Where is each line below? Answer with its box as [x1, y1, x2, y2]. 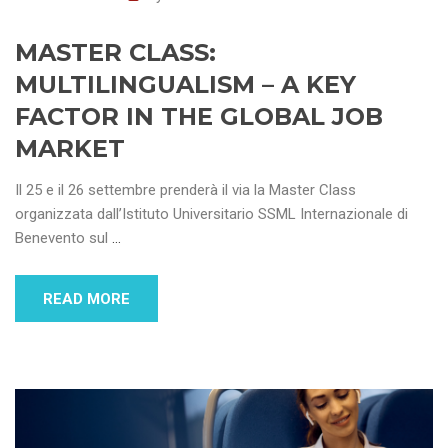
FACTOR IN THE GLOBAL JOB [15, 101, 383, 131]
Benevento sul [15, 228, 112, 247]
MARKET [15, 133, 125, 163]
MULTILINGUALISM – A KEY [15, 69, 356, 99]
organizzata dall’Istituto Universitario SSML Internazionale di [15, 204, 408, 223]
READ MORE [43, 289, 130, 308]
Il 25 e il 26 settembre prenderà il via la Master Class [15, 180, 356, 199]
